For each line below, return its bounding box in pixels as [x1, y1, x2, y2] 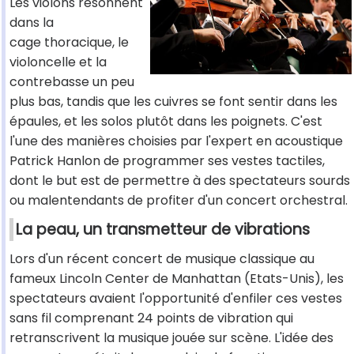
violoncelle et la [9, 53, 107, 72]
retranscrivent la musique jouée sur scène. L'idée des [9, 329, 333, 348]
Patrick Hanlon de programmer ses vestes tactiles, [9, 152, 325, 171]
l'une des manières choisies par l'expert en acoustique [9, 132, 343, 151]
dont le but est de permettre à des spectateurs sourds [9, 171, 350, 190]
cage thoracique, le [9, 33, 129, 52]
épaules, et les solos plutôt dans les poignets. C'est [9, 112, 322, 131]
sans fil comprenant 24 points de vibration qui [9, 309, 293, 328]
